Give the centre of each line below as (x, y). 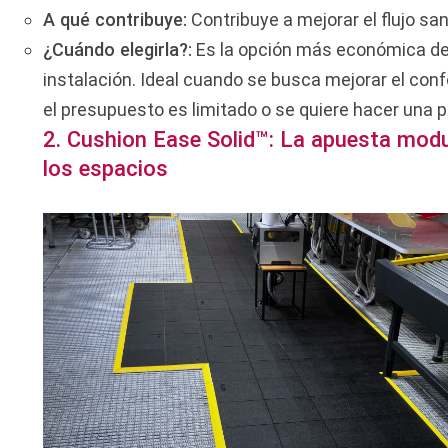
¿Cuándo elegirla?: (118, 49)
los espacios (106, 168)
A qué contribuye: (115, 19)
